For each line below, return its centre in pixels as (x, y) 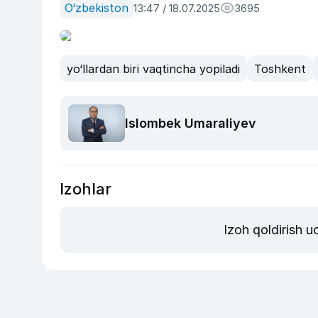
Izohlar (86, 189)
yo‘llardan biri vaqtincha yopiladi (153, 68)
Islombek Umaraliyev (191, 124)
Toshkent (280, 68)
